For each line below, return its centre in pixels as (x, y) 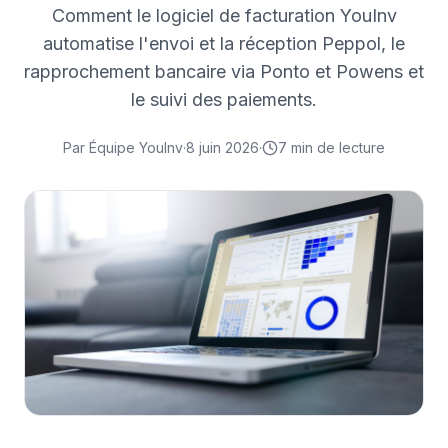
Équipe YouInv (136, 148)
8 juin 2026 (222, 148)
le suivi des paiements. (224, 100)
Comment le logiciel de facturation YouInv (224, 16)
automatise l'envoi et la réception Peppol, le (224, 44)
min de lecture (338, 148)
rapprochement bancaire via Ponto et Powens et (224, 72)
